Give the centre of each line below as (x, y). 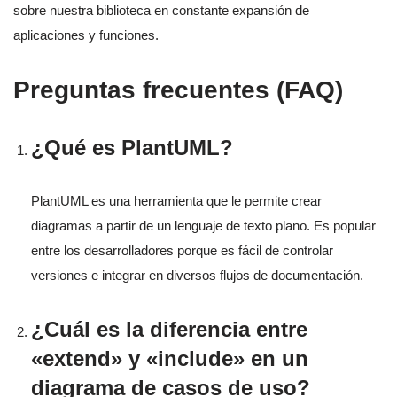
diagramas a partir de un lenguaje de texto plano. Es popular (203, 225)
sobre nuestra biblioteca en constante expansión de (161, 10)
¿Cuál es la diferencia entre (169, 329)
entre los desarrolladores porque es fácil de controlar (182, 250)
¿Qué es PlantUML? (132, 147)
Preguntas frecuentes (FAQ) (178, 90)
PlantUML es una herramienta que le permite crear (176, 200)
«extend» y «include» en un (170, 358)
